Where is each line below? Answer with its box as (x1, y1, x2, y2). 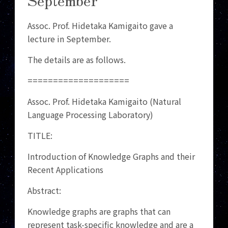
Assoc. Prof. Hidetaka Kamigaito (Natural (27, 95, 182, 107)
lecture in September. (27, 33, 111, 45)
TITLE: (27, 129, 55, 141)
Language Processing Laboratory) (27, 108, 154, 121)
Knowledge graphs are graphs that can (27, 205, 171, 217)
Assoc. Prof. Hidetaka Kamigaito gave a (27, 19, 174, 32)
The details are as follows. (27, 53, 126, 66)
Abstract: (27, 184, 62, 196)
